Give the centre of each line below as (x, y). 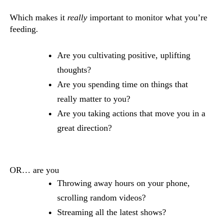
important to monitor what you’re (147, 17)
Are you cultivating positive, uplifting (124, 55)
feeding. (24, 29)
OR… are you (36, 170)
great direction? (85, 128)
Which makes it (39, 17)
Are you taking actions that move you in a (131, 113)
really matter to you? (94, 99)
